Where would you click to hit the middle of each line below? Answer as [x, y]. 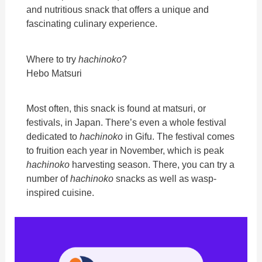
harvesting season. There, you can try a [152, 164]
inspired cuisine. [61, 192]
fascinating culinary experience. [92, 24]
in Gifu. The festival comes [179, 136]
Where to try [53, 59]
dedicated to [53, 136]
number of [49, 178]
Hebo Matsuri [54, 73]
